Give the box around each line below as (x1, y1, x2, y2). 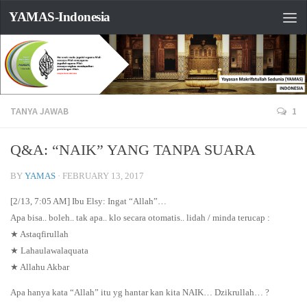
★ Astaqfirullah (10, 228, 69, 239)
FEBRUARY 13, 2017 (62, 170, 144, 181)
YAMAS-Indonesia (9, 10, 110, 24)
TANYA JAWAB (10, 104, 69, 117)
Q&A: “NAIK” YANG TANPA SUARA (10, 140, 256, 158)
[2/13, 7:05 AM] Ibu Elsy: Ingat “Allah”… (10, 195, 167, 206)
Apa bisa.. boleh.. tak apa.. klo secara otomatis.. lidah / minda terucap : (10, 212, 270, 223)
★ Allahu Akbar (10, 261, 69, 272)
